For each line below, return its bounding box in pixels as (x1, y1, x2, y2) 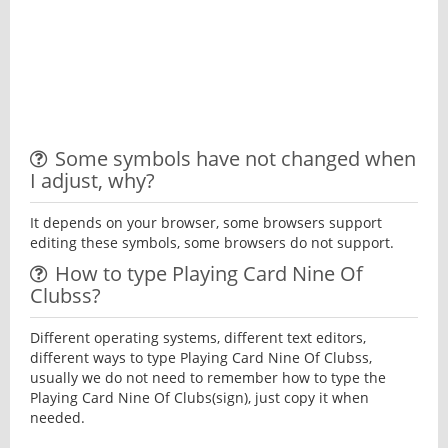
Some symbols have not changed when (55, 145, 416, 172)
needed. (30, 408, 85, 427)
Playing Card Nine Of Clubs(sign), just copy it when (30, 388, 369, 407)
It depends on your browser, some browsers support (30, 213, 382, 232)
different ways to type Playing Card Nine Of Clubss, (30, 348, 372, 367)
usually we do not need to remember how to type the (30, 368, 386, 387)
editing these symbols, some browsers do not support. (30, 233, 394, 252)
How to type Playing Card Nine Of (55, 260, 363, 287)
